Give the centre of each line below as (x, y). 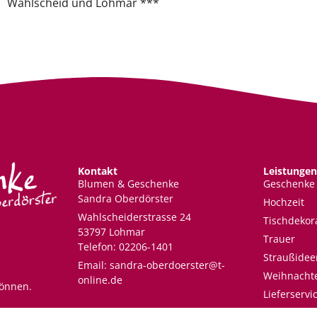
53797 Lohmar (111, 231)
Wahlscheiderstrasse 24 (134, 217)
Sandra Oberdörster (125, 198)
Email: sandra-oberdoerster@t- (151, 265)
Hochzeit (283, 202)
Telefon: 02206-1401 (125, 246)
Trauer (279, 238)
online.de (100, 279)
